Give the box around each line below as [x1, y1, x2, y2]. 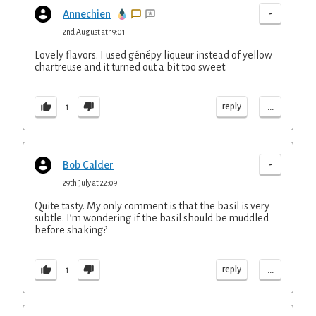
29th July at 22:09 [63, 178, 117, 187]
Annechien [63, 8, 111, 20]
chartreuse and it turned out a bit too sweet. [35, 61, 227, 73]
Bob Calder [63, 159, 114, 171]
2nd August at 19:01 [63, 28, 125, 36]
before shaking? [35, 224, 107, 236]
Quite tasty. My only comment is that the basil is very [35, 200, 269, 212]
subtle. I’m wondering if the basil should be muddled [35, 212, 269, 224]
